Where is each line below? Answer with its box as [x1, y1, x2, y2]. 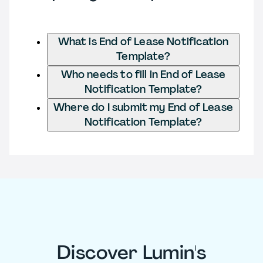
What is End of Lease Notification [58, 34, 229, 49]
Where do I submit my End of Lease [53, 100, 233, 114]
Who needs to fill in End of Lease [60, 67, 226, 82]
